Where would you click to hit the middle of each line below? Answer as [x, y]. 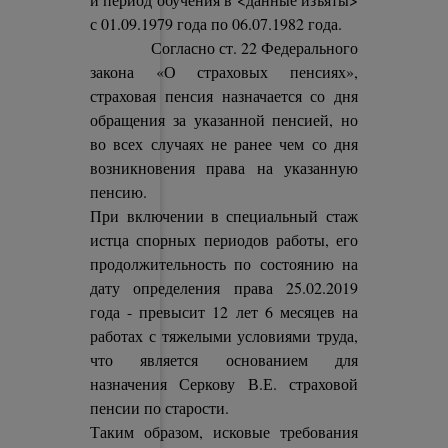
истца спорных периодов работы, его [224, 239]
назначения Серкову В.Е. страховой [224, 383]
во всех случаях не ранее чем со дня [224, 143]
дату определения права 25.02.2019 [224, 287]
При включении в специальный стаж [224, 215]
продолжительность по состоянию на [224, 263]
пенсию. [119, 191]
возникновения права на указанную [224, 167]
